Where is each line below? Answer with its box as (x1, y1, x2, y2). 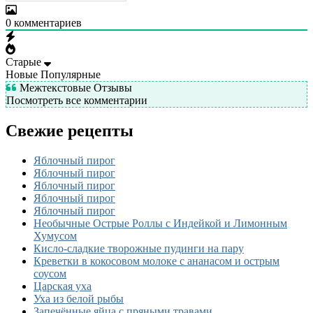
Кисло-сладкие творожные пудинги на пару (34, 242, 244, 255)
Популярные (41, 68, 101, 81)
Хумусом (34, 230, 77, 242)
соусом (34, 268, 66, 280)
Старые (6, 56, 41, 68)
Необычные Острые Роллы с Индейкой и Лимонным (34, 217, 287, 230)
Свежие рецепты (6, 122, 133, 140)
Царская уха (34, 280, 92, 293)
